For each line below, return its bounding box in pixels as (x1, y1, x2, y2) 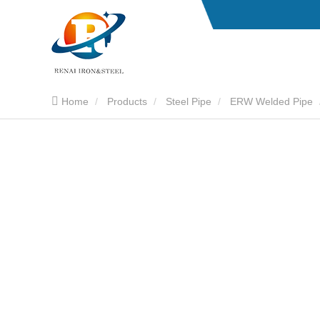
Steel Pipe (166, 96, 211, 107)
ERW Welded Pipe (230, 96, 313, 107)
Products (107, 96, 147, 107)
